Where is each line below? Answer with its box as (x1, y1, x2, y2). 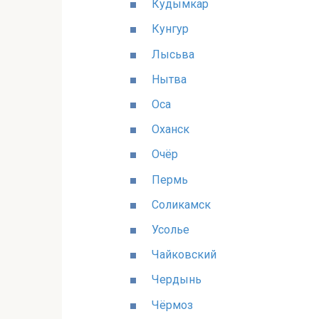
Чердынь (152, 273, 202, 287)
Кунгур (152, 22, 189, 36)
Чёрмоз (152, 298, 193, 312)
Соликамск (152, 197, 211, 211)
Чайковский (152, 248, 216, 262)
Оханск (152, 122, 189, 137)
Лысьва (152, 47, 194, 61)
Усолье (152, 222, 189, 236)
